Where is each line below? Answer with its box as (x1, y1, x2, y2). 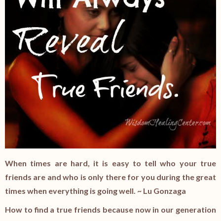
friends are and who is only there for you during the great (5, 172, 216, 182)
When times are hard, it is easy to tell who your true (5, 158, 216, 168)
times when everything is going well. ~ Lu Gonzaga (5, 186, 187, 196)
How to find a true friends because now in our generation (5, 205, 216, 215)
